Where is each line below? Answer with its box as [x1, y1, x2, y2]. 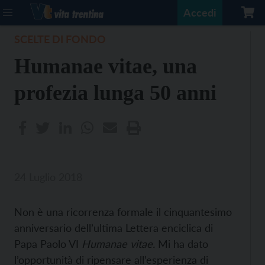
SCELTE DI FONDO [14, 33, 106, 46]
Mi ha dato [158, 237, 208, 250]
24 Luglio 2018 [14, 170, 82, 183]
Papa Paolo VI [14, 237, 82, 250]
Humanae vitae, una [14, 54, 197, 78]
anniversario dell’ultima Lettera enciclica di [14, 221, 213, 234]
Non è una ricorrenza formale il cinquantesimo [14, 205, 232, 218]
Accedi [183, 6, 216, 19]
